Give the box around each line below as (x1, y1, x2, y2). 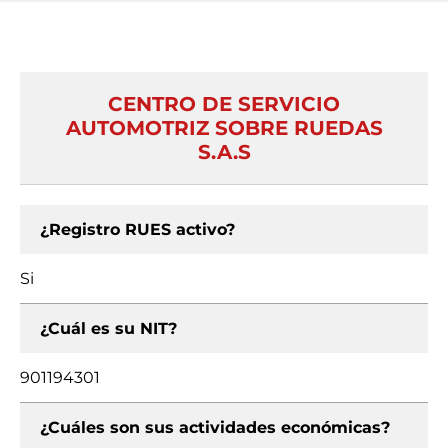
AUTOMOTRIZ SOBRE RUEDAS (65, 116, 383, 140)
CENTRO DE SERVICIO (108, 92, 340, 116)
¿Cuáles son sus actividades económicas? (40, 418, 390, 437)
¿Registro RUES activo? (40, 220, 235, 239)
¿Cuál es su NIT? (40, 319, 177, 338)
